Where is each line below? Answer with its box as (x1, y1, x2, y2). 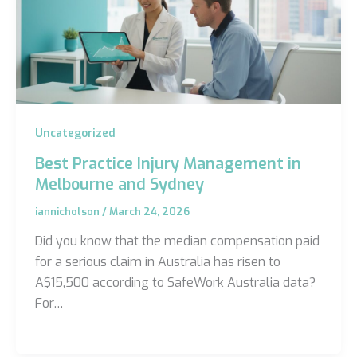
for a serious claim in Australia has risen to (34, 253, 280, 271)
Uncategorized (34, 126, 116, 142)
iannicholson (34, 204, 102, 218)
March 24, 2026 (108, 204, 190, 218)
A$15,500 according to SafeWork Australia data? (34, 274, 316, 292)
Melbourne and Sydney (34, 173, 204, 195)
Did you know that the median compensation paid (34, 233, 320, 250)
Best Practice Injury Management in (34, 152, 301, 175)
